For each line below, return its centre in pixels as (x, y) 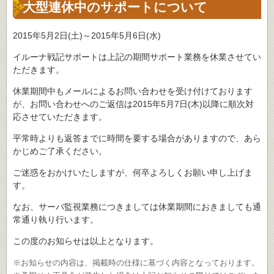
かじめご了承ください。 (60, 151)
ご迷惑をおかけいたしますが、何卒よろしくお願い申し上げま (133, 173)
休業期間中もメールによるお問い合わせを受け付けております (133, 91)
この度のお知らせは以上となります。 (86, 241)
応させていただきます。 (60, 117)
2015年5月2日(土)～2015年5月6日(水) (87, 36)
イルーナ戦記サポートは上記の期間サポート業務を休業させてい (137, 57)
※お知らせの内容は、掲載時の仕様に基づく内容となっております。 (136, 263)
